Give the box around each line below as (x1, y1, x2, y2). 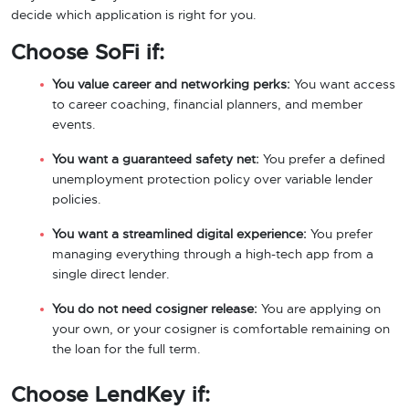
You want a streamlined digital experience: (52, 228, 307, 241)
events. (52, 119, 96, 131)
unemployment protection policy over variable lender (52, 173, 372, 186)
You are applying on (257, 303, 381, 316)
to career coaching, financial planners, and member (52, 99, 362, 111)
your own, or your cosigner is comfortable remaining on (52, 323, 390, 336)
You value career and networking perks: (52, 79, 290, 91)
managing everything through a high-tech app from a (52, 248, 373, 261)
